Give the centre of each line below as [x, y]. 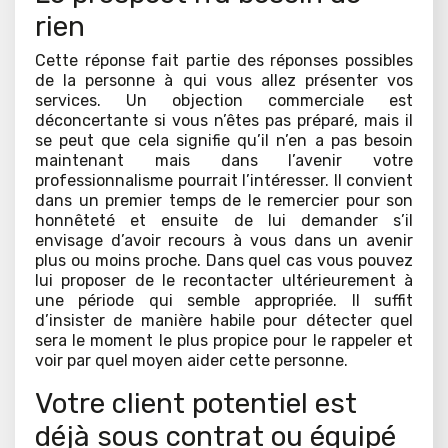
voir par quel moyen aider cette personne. [191, 361]
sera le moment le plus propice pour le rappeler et [224, 341]
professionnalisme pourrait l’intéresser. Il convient [224, 181]
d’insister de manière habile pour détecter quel [224, 321]
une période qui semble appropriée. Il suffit [224, 301]
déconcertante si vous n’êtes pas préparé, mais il [224, 121]
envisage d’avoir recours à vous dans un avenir [224, 241]
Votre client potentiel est [196, 404]
